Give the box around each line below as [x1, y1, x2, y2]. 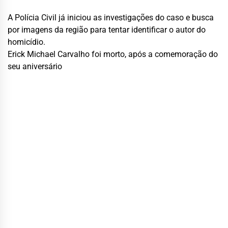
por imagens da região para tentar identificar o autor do [8, 24, 206, 35]
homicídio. [8, 37, 45, 47]
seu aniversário [8, 61, 62, 71]
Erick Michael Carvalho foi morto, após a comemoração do [8, 49, 218, 59]
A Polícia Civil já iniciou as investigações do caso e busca [8, 12, 214, 22]
